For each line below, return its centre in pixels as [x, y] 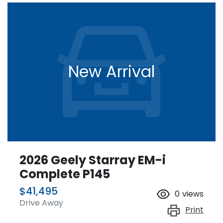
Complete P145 [65, 174]
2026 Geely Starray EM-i [93, 160]
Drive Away [41, 203]
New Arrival [111, 72]
